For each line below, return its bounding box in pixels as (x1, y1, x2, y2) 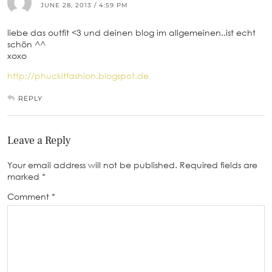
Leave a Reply (7, 134, 71, 148)
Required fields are (180, 160, 257, 171)
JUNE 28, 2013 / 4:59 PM (41, 1, 128, 10)
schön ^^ (7, 39, 46, 50)
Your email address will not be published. (7, 160, 177, 171)
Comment (7, 191, 52, 202)
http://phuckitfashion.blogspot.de (7, 70, 149, 81)
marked (7, 171, 42, 182)
